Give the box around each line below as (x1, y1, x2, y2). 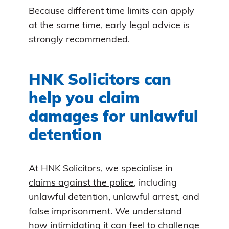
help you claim (29, 91, 140, 107)
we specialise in (105, 164, 173, 174)
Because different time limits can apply (29, 6, 194, 16)
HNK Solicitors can (29, 73, 171, 89)
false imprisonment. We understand (29, 207, 182, 217)
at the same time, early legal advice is (29, 20, 190, 31)
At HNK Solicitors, (29, 164, 105, 174)
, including (134, 178, 177, 188)
